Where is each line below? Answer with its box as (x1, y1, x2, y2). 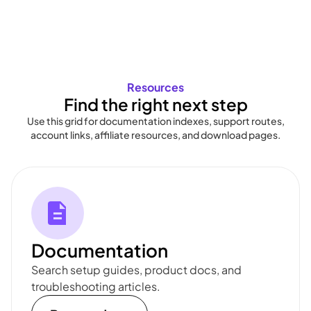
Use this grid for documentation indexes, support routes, (26, 115, 285, 128)
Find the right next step (63, 94, 248, 115)
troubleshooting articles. (31, 279, 160, 294)
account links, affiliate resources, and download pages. (31, 128, 280, 142)
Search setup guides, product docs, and (31, 262, 242, 278)
